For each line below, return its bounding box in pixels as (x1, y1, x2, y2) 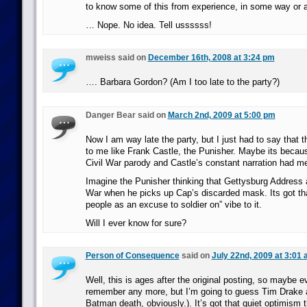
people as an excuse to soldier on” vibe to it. (85, 199, 262, 210)
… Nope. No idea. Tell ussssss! (85, 20, 212, 30)
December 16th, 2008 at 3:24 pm (147, 53, 275, 62)
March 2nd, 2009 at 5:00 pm (167, 110, 275, 120)
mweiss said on (85, 53, 148, 62)
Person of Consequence (85, 251, 180, 260)
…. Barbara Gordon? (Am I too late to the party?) (85, 77, 280, 87)
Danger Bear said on (85, 110, 168, 120)
